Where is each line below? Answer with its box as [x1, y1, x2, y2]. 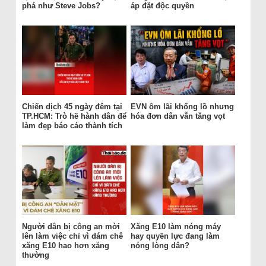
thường [21, 251, 49, 260]
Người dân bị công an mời [21, 222, 120, 232]
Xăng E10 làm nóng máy [130, 222, 221, 232]
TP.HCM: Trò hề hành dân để [21, 112, 126, 121]
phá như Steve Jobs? [21, 1, 100, 11]
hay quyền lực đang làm [130, 232, 220, 241]
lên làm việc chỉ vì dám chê [21, 232, 123, 241]
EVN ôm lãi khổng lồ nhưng [130, 102, 234, 112]
